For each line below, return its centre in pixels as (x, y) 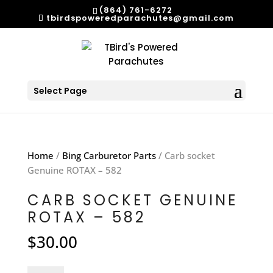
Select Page (60, 90)
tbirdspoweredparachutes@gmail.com (140, 18)
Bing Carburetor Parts (109, 155)
